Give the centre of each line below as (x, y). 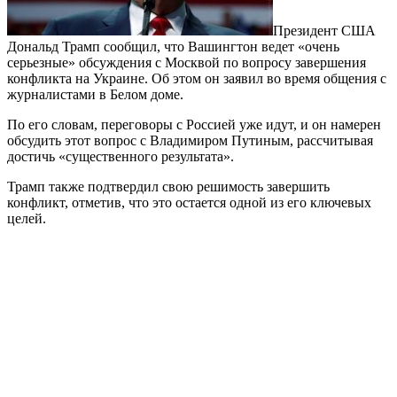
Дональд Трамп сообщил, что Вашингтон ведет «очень (173, 47)
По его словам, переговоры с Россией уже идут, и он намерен (194, 125)
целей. (27, 219)
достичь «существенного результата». (121, 157)
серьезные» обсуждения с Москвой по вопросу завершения (187, 63)
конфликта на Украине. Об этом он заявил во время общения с (197, 79)
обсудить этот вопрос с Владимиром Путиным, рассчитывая (190, 141)
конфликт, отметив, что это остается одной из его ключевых (189, 203)
